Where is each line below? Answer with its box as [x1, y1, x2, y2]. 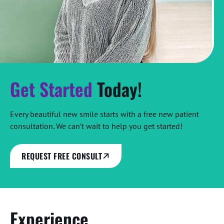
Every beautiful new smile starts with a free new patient [10, 109, 199, 119]
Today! [97, 75, 142, 102]
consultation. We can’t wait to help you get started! [10, 121, 182, 131]
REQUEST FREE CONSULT [21, 150, 102, 162]
